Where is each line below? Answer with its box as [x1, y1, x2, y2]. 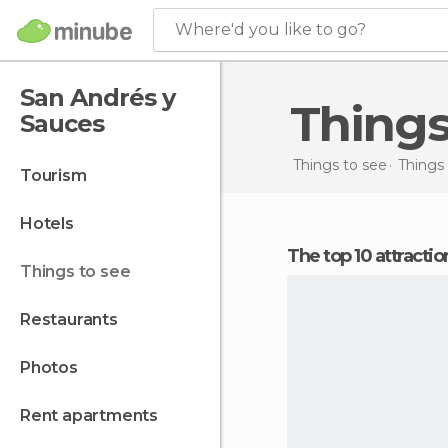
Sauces [20, 109, 104, 138]
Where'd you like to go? [175, 20, 366, 39]
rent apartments [30, 406, 159, 425]
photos [30, 358, 78, 377]
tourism [30, 166, 87, 185]
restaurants [30, 310, 118, 329]
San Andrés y [20, 83, 175, 112]
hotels [32, 214, 74, 233]
